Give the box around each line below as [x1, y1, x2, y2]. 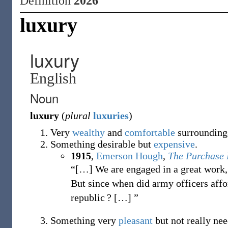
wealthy [72, 127, 105, 138]
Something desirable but [50, 138, 154, 150]
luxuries [93, 110, 129, 121]
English [30, 70, 76, 87]
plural [65, 110, 91, 121]
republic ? [71, 192, 111, 203]
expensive [154, 138, 195, 150]
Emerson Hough [96, 150, 163, 161]
